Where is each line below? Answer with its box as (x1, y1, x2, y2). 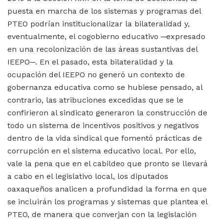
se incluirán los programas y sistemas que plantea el (7, 197, 207, 206)
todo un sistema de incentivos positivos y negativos (7, 120, 199, 130)
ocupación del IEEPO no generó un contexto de (7, 69, 185, 79)
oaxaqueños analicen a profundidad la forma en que (7, 184, 207, 194)
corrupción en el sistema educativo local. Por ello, (7, 146, 196, 155)
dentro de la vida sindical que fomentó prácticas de (7, 133, 202, 143)
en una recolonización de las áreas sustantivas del (7, 44, 197, 54)
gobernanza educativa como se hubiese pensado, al (7, 82, 202, 92)
